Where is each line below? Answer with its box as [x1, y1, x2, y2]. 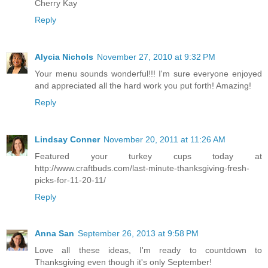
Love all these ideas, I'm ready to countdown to [35, 245, 262, 255]
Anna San [35, 229, 74, 239]
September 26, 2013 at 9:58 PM [78, 229, 199, 239]
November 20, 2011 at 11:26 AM [103, 134, 226, 144]
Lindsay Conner [35, 134, 100, 144]
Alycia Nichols [35, 51, 93, 62]
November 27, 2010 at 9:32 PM [97, 51, 215, 62]
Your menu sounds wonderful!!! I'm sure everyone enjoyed [35, 68, 262, 78]
